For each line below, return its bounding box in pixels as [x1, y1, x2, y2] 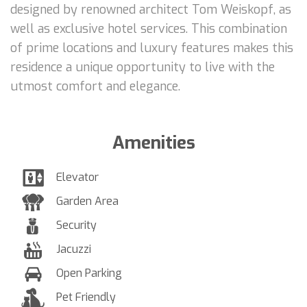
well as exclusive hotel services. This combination [10, 20, 287, 37]
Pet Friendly [56, 289, 116, 304]
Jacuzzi [56, 241, 91, 256]
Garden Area [56, 193, 119, 208]
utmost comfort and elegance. [10, 77, 180, 95]
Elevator [56, 169, 99, 184]
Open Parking [56, 265, 122, 280]
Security [56, 217, 97, 232]
